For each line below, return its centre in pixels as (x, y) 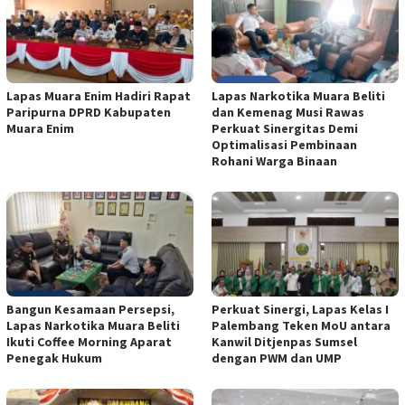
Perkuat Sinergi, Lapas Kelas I (300, 309)
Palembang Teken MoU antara (301, 325)
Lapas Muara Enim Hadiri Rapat (99, 95)
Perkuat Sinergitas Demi (285, 128)
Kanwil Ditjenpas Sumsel (284, 341)
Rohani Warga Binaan (274, 160)
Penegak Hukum (54, 358)
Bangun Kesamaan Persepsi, (90, 309)
